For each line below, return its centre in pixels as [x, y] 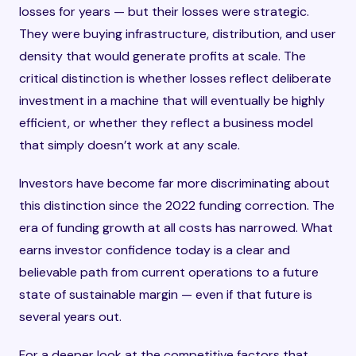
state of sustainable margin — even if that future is [166, 294]
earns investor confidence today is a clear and [155, 250]
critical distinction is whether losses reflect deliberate [175, 78]
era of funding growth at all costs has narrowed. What [176, 228]
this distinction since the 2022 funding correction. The [177, 205]
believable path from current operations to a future [169, 272]
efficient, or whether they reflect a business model [166, 123]
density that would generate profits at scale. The [163, 56]
